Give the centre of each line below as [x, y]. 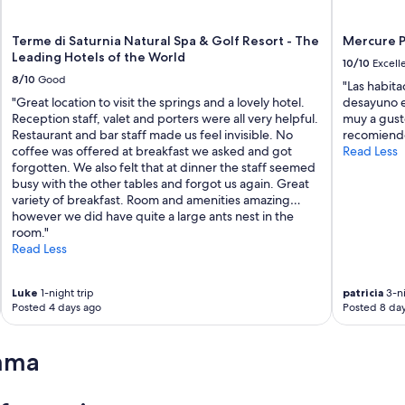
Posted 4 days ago [57, 308]
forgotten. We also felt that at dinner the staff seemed [164, 168]
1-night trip [66, 293]
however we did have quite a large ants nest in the [153, 217]
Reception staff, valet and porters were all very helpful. [165, 119]
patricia [363, 293]
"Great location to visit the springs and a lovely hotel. [159, 103]
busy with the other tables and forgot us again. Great [161, 184]
